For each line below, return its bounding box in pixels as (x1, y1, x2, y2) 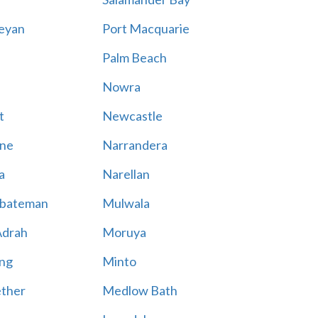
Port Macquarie (102, 21, 190, 36)
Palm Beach (102, 50, 167, 65)
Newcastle (102, 108, 163, 124)
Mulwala (102, 195, 150, 211)
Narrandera (102, 137, 168, 153)
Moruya (102, 224, 146, 240)
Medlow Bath (102, 283, 177, 298)
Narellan (102, 166, 150, 182)
